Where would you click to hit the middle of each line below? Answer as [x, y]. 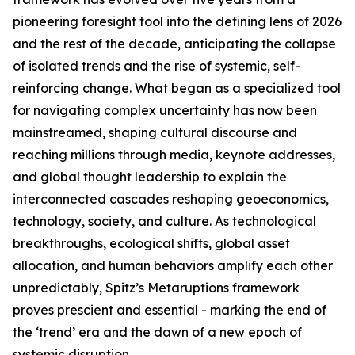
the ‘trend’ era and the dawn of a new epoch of [157, 332]
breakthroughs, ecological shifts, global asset [151, 244]
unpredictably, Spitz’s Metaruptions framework [156, 288]
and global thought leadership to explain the [150, 177]
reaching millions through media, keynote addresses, [174, 155]
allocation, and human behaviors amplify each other [173, 266]
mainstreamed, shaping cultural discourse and [155, 133]
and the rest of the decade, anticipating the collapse [174, 44]
